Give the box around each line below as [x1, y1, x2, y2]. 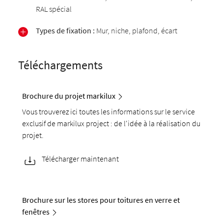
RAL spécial [36, 4, 72, 14]
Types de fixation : [36, 26, 95, 35]
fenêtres [22, 207, 50, 217]
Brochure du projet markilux [22, 91, 116, 101]
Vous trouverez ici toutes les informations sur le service [22, 107, 195, 117]
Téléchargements [18, 57, 103, 73]
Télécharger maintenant [42, 154, 119, 164]
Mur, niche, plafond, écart [95, 26, 178, 35]
